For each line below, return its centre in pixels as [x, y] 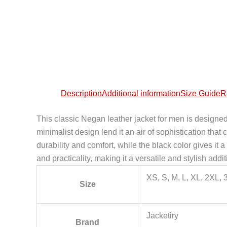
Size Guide [200, 93]
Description [81, 93]
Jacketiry [162, 216]
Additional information [141, 93]
